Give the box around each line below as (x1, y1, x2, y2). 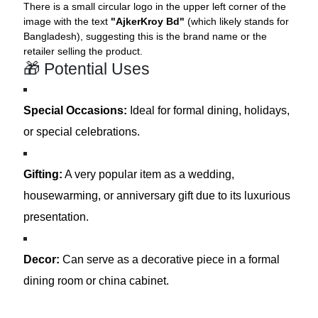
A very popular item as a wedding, (62, 168, 235, 180)
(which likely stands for (185, 15, 290, 27)
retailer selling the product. (23, 45, 143, 57)
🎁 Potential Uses (23, 59, 150, 78)
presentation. (23, 210, 89, 223)
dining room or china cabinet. (23, 274, 170, 287)
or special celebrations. (23, 125, 141, 138)
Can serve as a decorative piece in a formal (60, 253, 280, 265)
